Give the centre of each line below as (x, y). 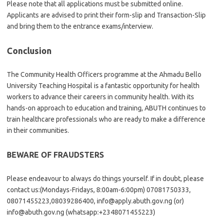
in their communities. (38, 130)
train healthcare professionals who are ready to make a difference (106, 119)
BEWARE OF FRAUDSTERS (55, 155)
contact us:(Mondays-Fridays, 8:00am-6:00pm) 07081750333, (99, 190)
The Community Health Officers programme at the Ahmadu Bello (104, 74)
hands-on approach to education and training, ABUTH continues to (106, 108)
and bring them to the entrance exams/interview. (80, 26)
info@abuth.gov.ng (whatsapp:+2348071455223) (81, 212)
